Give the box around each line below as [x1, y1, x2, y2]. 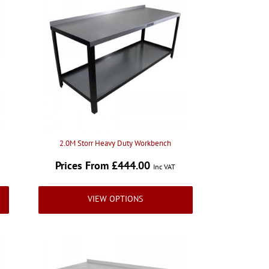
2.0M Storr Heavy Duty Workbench [59, 138, 172, 148]
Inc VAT [153, 162, 176, 171]
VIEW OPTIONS [88, 193, 144, 204]
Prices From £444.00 [55, 159, 154, 172]
